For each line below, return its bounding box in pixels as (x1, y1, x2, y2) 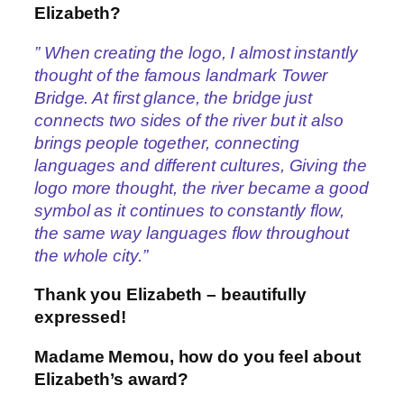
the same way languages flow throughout (34, 223, 350, 243)
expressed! (34, 308, 127, 327)
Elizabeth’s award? (34, 369, 189, 389)
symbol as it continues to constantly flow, (34, 200, 344, 220)
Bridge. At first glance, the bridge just (34, 87, 312, 107)
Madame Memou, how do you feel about (34, 346, 361, 366)
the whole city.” (34, 245, 148, 265)
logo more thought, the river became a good (34, 178, 369, 197)
